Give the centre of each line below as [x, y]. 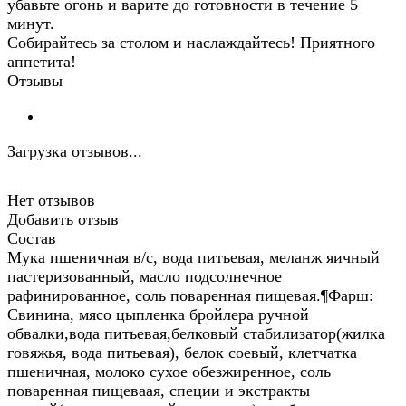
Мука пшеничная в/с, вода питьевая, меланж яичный [193, 258]
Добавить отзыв [63, 220]
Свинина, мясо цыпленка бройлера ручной [158, 315]
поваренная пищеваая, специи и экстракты [159, 391]
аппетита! [42, 62]
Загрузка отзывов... [75, 152]
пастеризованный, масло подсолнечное [145, 277]
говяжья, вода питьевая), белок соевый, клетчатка [182, 353]
